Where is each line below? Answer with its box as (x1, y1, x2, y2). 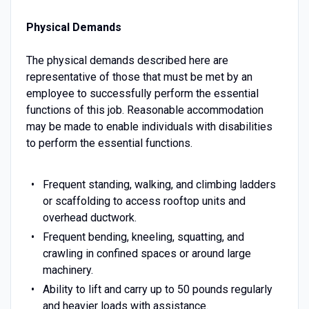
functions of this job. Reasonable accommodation (26, 103, 263, 117)
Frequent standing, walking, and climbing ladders (42, 177, 276, 191)
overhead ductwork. (42, 210, 137, 224)
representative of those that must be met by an (26, 70, 252, 83)
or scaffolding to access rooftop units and (42, 194, 246, 208)
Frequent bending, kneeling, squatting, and (42, 230, 244, 243)
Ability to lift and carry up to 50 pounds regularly (42, 282, 272, 296)
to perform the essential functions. (26, 136, 192, 150)
